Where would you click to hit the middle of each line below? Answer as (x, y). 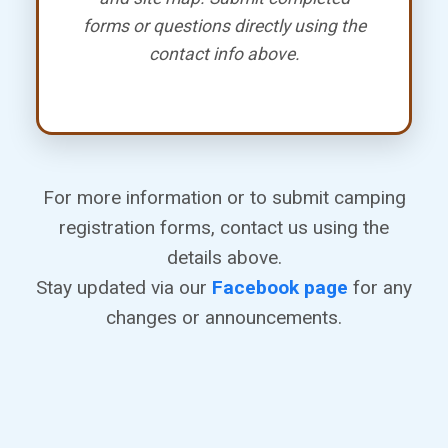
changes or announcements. (224, 317)
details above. (224, 257)
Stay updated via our (124, 287)
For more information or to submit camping (224, 197)
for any (380, 287)
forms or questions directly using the (224, 25)
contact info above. (224, 53)
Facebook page (280, 287)
